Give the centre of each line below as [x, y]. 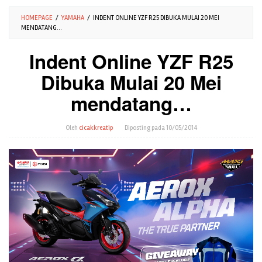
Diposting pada [145, 128]
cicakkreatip [96, 128]
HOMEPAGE [37, 18]
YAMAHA [73, 18]
